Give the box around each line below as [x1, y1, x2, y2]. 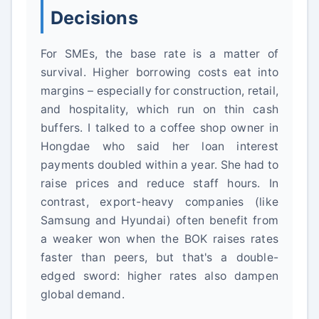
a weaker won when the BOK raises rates [41, 232, 278, 246]
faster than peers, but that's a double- [41, 251, 278, 264]
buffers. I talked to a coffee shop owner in [41, 121, 278, 135]
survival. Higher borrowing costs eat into [41, 66, 278, 79]
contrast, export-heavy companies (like [41, 195, 278, 209]
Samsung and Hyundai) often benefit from [41, 214, 278, 227]
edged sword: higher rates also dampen [41, 269, 278, 283]
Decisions [51, 7, 138, 28]
